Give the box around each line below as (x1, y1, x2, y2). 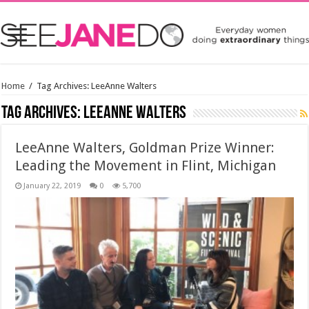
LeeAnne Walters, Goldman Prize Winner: (15, 139, 275, 156)
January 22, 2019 (23, 181, 81, 190)
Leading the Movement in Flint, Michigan (15, 157, 277, 174)
